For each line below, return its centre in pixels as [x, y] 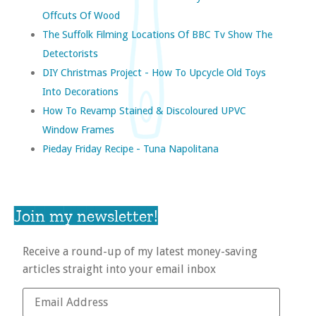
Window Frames [78, 129]
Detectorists [70, 53]
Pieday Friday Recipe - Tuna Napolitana [130, 148]
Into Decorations [80, 91]
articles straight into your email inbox [119, 269]
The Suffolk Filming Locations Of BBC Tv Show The [157, 34]
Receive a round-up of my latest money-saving [140, 251]
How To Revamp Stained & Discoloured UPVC [144, 110]
